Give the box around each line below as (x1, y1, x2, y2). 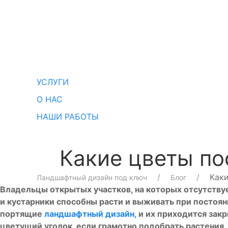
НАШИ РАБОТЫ (37, 111, 99, 122)
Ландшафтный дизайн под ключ (37, 173, 147, 182)
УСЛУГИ (37, 77, 69, 87)
